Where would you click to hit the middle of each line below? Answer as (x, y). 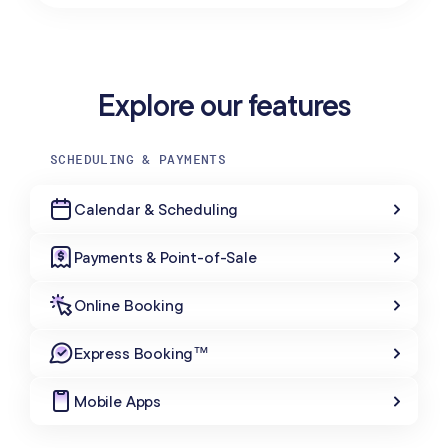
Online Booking (129, 305)
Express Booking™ (142, 353)
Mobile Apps (118, 401)
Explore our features (224, 105)
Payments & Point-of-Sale (165, 257)
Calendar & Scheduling (156, 209)
